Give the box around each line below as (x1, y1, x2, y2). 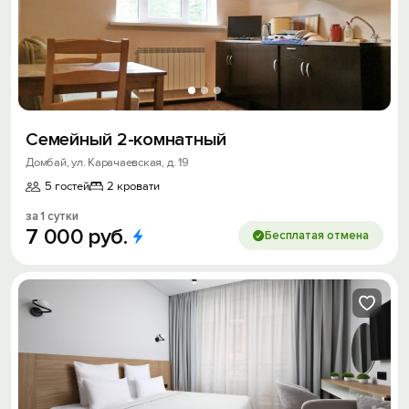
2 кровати (107, 179, 160, 194)
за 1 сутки (26, 209, 79, 225)
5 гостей (45, 179, 89, 194)
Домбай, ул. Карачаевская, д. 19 (26, 155, 189, 171)
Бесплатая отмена (265, 228, 369, 244)
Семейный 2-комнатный (26, 129, 227, 152)
